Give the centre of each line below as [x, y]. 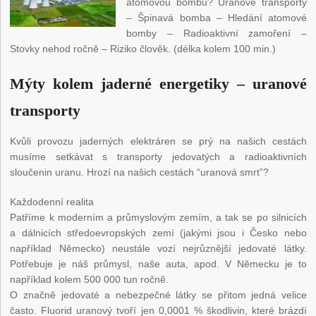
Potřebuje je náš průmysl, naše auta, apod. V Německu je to [158, 264]
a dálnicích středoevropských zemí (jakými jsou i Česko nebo [158, 233]
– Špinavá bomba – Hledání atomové [217, 18]
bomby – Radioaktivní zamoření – [217, 34]
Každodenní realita [52, 202]
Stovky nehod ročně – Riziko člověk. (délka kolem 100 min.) [143, 49]
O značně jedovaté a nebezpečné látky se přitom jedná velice [158, 295]
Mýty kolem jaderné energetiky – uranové [158, 84]
